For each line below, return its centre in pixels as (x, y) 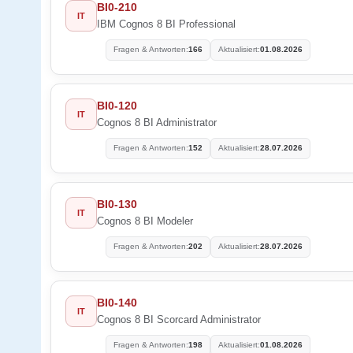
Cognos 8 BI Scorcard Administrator (179, 319)
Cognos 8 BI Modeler (145, 221)
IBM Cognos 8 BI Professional (166, 24)
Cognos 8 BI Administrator (157, 122)
